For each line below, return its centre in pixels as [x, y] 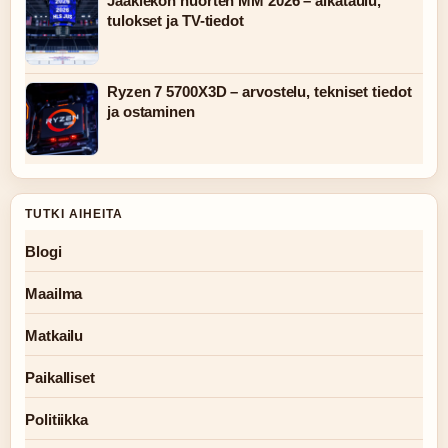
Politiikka [56, 419]
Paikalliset [60, 377]
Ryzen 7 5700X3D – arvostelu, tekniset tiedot [259, 91]
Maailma [54, 293]
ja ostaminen [151, 111]
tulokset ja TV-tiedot [175, 20]
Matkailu [54, 335]
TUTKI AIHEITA [74, 214]
